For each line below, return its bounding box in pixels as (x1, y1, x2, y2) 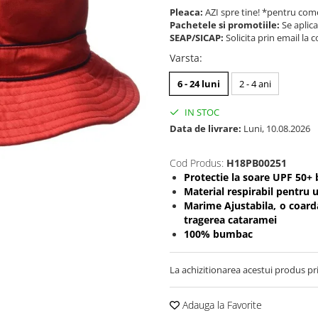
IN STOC (182, 106, 219, 119)
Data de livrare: (170, 122, 241, 136)
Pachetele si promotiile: (170, 18, 282, 32)
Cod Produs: (170, 156, 224, 170)
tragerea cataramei (184, 213, 277, 227)
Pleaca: (170, 6, 205, 19)
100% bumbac (184, 227, 253, 241)
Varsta (170, 51, 199, 65)
